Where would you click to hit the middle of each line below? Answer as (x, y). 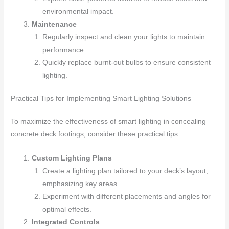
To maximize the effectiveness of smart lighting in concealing (109, 122)
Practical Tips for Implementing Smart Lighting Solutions (101, 99)
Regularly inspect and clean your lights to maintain (123, 37)
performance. (64, 50)
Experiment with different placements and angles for (126, 197)
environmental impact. (78, 11)
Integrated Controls (66, 222)
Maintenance (54, 24)
